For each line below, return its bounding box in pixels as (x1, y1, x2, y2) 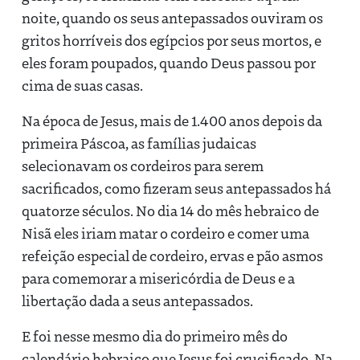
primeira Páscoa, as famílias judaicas (22, 133, 256, 153)
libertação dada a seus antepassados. (22, 290, 253, 310)
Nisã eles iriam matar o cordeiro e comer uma (22, 223, 309, 243)
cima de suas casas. (22, 75, 143, 95)
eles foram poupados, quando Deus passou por (22, 52, 316, 72)
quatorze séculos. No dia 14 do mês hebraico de (22, 200, 319, 220)
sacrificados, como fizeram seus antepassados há (22, 178, 331, 198)
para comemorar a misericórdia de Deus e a (22, 268, 295, 288)
